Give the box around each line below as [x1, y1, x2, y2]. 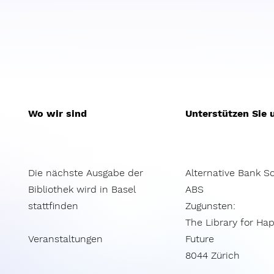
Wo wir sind [28, 107, 87, 119]
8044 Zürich [185, 249, 240, 261]
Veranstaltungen [28, 232, 103, 245]
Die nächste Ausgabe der [28, 166, 143, 179]
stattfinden [28, 199, 78, 212]
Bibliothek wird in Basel [28, 183, 135, 195]
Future [185, 232, 214, 245]
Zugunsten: [185, 199, 235, 212]
